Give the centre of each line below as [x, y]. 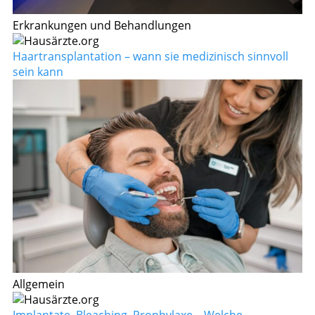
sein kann [38, 72]
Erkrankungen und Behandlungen [102, 26]
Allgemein [39, 284]
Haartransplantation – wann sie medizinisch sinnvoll [150, 57]
